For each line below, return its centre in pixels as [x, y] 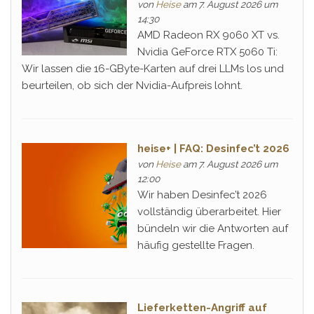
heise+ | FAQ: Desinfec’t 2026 [213, 148]
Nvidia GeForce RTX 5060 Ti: [207, 52]
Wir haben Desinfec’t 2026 [202, 194]
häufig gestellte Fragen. [196, 245]
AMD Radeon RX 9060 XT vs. [208, 35]
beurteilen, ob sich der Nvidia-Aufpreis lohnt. [132, 86]
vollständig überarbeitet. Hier [209, 211]
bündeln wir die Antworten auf [212, 228]
